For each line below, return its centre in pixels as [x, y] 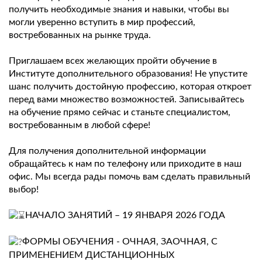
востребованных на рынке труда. [80, 35]
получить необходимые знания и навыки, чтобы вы [119, 10]
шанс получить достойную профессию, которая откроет [130, 87]
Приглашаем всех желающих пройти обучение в [113, 61]
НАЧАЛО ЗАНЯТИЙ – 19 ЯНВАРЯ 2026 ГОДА [125, 216]
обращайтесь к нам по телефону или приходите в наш [125, 164]
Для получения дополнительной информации [107, 151]
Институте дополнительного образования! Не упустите [128, 74]
